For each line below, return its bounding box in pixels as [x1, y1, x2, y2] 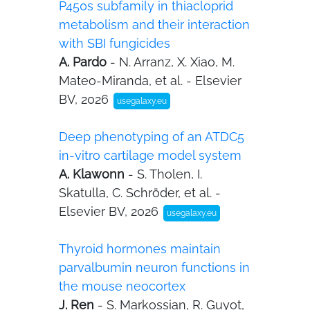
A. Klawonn [59, 167, 128, 181]
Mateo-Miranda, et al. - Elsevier [59, 73, 241, 88]
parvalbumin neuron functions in [59, 260, 250, 275]
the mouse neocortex [59, 279, 185, 293]
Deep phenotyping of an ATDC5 [59, 129, 244, 144]
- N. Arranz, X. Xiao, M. [110, 55, 235, 69]
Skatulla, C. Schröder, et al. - [59, 185, 221, 200]
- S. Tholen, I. [128, 167, 202, 181]
